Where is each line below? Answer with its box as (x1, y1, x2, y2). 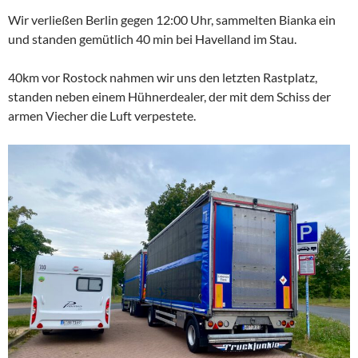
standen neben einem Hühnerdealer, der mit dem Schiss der (8, 89, 331, 104)
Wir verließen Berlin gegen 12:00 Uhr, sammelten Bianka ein (8, 12, 336, 27)
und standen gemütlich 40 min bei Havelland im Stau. (8, 31, 296, 46)
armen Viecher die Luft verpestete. (8, 108, 198, 123)
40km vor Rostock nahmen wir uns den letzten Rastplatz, (8, 70, 317, 85)
